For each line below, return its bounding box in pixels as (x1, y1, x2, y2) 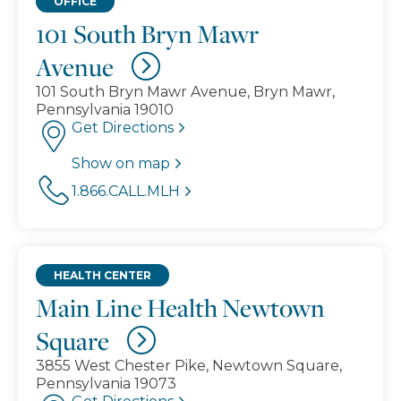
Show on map (72, 154, 170, 172)
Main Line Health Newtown (36, 290, 325, 324)
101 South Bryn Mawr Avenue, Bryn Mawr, (36, 82, 335, 100)
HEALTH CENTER (54, 268, 151, 282)
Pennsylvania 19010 (36, 100, 174, 118)
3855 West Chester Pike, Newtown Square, (36, 356, 342, 374)
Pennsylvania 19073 (36, 374, 176, 392)
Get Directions (72, 118, 174, 136)
